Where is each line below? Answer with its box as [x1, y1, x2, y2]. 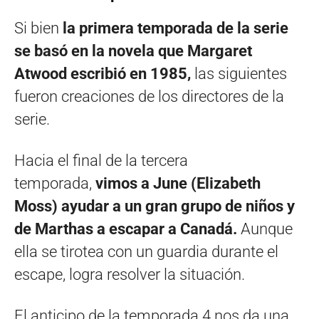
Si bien [14, 19, 63, 37]
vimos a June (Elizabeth [95, 174, 261, 192]
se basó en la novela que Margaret [14, 41, 252, 60]
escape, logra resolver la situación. [14, 265, 245, 283]
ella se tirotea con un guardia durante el [14, 242, 278, 261]
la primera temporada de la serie [63, 19, 288, 37]
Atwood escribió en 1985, [14, 64, 191, 83]
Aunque [241, 219, 293, 238]
